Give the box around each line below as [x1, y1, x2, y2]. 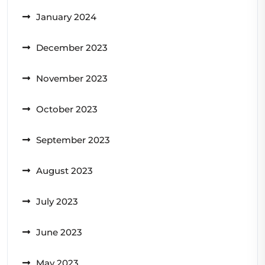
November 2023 [36, 72, 108, 84]
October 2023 [36, 103, 98, 115]
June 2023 [36, 226, 82, 238]
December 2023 [36, 41, 108, 53]
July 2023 [36, 195, 78, 207]
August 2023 [36, 164, 93, 176]
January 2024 [36, 11, 96, 22]
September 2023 [36, 134, 110, 146]
